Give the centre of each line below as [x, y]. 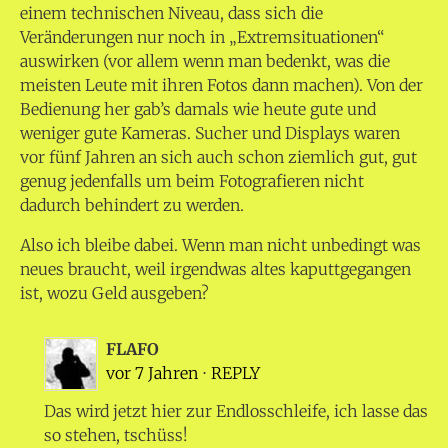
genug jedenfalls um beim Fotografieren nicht [192, 181]
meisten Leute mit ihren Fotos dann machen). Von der [221, 85]
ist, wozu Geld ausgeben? [114, 293]
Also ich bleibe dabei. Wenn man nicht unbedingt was [220, 245]
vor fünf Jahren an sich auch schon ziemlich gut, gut [218, 157]
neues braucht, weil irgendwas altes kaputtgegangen [215, 269]
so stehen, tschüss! [116, 435]
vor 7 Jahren [154, 373]
